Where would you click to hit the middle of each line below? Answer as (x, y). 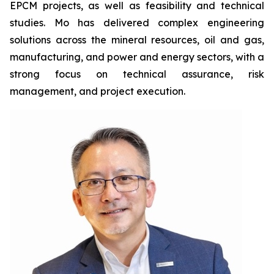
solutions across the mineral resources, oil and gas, (137, 40)
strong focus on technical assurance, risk (137, 74)
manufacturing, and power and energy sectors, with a (137, 57)
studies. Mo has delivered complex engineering (137, 23)
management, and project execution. (98, 91)
